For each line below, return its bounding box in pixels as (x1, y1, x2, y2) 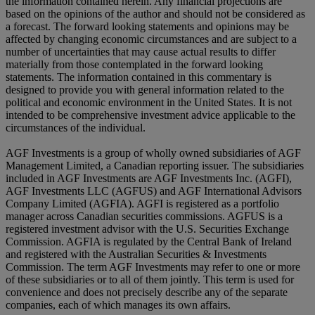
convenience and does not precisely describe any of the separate (6, 286, 288, 299)
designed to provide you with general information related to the (6, 84, 284, 96)
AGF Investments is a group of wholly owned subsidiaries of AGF (6, 147, 301, 160)
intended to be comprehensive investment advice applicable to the (6, 109, 295, 122)
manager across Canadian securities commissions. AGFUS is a (6, 210, 283, 223)
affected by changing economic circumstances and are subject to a (6, 33, 297, 46)
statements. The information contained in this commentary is (6, 71, 271, 84)
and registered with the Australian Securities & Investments (6, 248, 266, 261)
